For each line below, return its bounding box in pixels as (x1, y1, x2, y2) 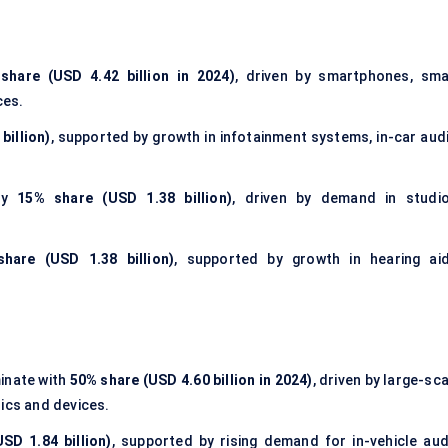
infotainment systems (219, 129, 370, 146)
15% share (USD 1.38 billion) (17, 190, 233, 207)
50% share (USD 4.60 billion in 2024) (69, 372, 313, 389)
